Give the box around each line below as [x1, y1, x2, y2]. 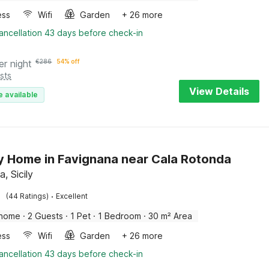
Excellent [56, 192, 88, 201]
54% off [56, 58, 80, 65]
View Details [189, 85, 249, 97]
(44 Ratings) [6, 192, 49, 201]
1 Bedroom [98, 211, 142, 221]
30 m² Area [148, 211, 193, 221]
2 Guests [28, 211, 64, 221]
